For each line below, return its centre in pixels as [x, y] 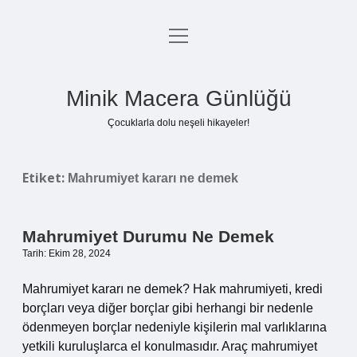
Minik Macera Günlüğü [178, 98]
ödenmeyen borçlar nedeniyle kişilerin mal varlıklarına [175, 327]
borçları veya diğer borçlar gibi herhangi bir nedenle [168, 308]
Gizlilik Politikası [178, 76]
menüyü [191, 35]
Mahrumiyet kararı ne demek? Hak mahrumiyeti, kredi [173, 289]
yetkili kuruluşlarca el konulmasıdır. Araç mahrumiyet [170, 346]
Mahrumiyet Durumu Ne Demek [148, 236]
